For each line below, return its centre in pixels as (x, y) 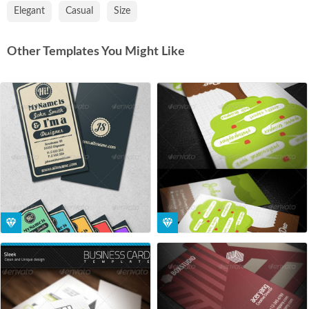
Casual (79, 11)
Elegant (29, 11)
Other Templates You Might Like (96, 51)
